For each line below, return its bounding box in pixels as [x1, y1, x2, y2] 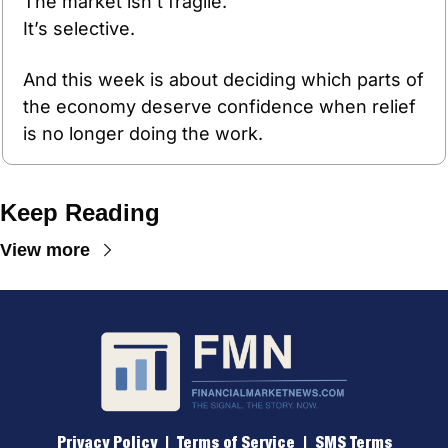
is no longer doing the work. [23, 122, 263, 144]
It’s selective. [23, 17, 135, 39]
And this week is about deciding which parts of [23, 68, 424, 90]
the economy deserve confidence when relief [23, 95, 416, 117]
